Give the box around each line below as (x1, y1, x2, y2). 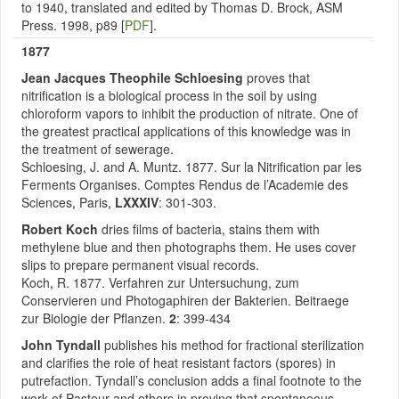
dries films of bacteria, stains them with (98, 220, 320, 238)
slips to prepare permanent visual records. (21, 256, 259, 273)
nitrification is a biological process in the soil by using (21, 86, 317, 104)
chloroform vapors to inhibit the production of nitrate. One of (21, 104, 358, 122)
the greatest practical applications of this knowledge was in (21, 122, 351, 140)
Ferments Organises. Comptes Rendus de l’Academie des (21, 175, 348, 193)
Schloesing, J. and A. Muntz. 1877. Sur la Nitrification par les (21, 158, 362, 175)
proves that (243, 69, 310, 86)
